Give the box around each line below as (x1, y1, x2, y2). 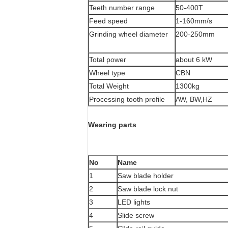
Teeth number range (89, 4, 155, 12)
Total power (89, 55, 126, 64)
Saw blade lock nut (118, 185, 178, 193)
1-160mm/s (176, 17, 212, 25)
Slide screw (118, 211, 154, 219)
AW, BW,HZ (176, 95, 212, 103)
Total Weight (89, 82, 129, 90)
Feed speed (89, 17, 128, 25)
